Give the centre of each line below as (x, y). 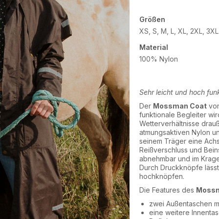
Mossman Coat (180, 106)
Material (154, 47)
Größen (153, 19)
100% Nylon (159, 59)
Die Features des (168, 190)
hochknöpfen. (162, 176)
